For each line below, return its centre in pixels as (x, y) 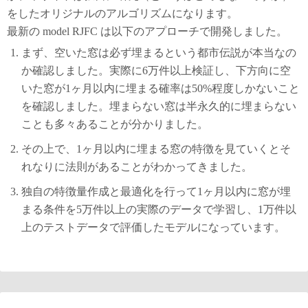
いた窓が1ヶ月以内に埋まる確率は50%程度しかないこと (160, 88)
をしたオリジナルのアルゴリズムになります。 (122, 13)
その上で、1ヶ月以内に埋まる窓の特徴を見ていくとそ (156, 149)
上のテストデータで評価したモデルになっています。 (153, 227)
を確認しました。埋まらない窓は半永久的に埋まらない (158, 106)
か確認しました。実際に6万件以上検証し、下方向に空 (156, 70)
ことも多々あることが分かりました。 (114, 124)
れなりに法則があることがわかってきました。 (136, 167)
